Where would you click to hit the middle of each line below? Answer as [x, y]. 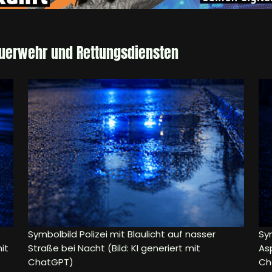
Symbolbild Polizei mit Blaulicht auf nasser [122, 234]
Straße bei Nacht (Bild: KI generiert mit [114, 248]
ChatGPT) [51, 262]
